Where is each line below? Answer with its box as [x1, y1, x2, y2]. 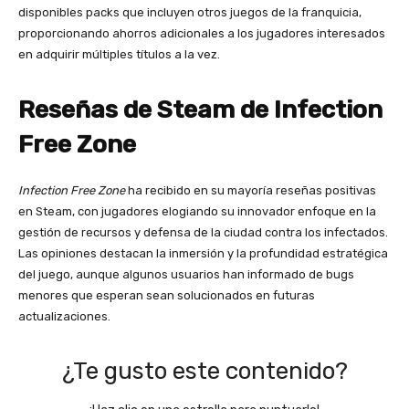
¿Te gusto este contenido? [61, 357, 348, 386]
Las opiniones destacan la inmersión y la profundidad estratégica [18, 246, 388, 261]
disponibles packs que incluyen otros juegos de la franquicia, [18, 5, 362, 20]
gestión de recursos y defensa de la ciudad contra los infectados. [18, 225, 388, 240]
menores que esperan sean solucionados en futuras [18, 288, 315, 303]
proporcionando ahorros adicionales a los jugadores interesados [18, 26, 385, 41]
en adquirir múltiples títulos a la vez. [18, 47, 220, 62]
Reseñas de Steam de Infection [18, 95, 383, 125]
